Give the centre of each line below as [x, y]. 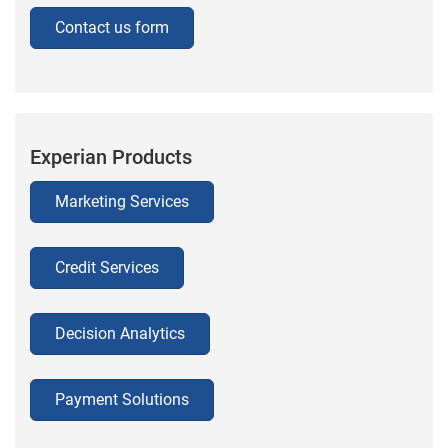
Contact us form [112, 27]
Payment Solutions [122, 399]
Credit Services [107, 267]
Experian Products [111, 156]
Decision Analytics [120, 333]
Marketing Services [122, 201]
